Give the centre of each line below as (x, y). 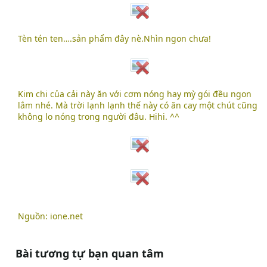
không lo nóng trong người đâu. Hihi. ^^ (99, 117)
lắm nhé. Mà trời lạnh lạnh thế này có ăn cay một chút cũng (138, 105)
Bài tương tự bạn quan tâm (90, 254)
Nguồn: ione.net (50, 216)
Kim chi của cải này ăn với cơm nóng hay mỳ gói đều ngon (135, 94)
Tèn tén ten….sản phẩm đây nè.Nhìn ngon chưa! (114, 39)
